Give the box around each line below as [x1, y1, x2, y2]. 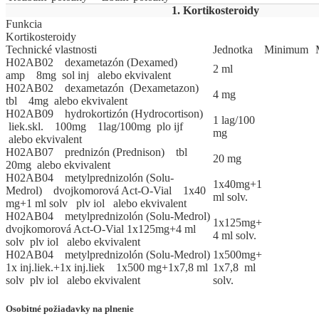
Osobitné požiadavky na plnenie [6, 303, 134, 314]
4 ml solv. [213, 229, 256, 242]
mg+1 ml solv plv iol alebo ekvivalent [6, 197, 187, 210]
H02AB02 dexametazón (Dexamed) [6, 56, 186, 69]
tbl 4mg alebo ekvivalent [6, 95, 127, 108]
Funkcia [6, 18, 42, 31]
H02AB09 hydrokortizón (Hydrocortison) [6, 108, 206, 120]
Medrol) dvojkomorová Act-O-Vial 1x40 [6, 184, 206, 197]
